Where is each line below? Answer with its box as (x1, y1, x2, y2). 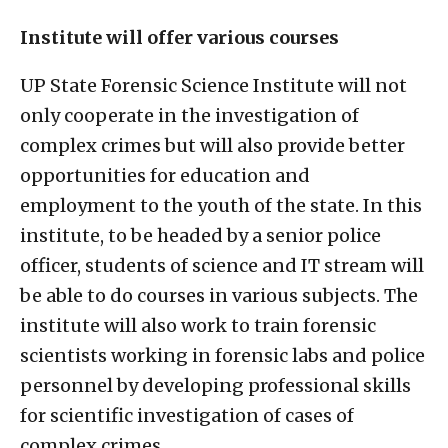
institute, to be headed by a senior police (20, 224, 381, 248)
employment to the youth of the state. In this (20, 194, 422, 218)
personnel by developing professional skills (20, 374, 411, 398)
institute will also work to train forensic (20, 314, 376, 338)
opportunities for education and (20, 164, 310, 188)
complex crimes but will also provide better (20, 134, 405, 158)
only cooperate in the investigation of (20, 104, 359, 128)
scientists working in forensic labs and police (20, 344, 425, 368)
